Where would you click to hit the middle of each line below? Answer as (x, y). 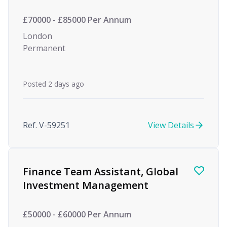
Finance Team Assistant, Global (101, 172)
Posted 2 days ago (53, 84)
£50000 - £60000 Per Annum (77, 214)
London (37, 36)
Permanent (44, 48)
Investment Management (86, 185)
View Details (171, 125)
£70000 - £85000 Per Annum (77, 20)
